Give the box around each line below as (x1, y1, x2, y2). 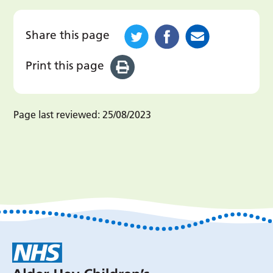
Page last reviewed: (13, 108, 101, 121)
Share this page (26, 28, 110, 43)
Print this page (26, 58, 105, 73)
